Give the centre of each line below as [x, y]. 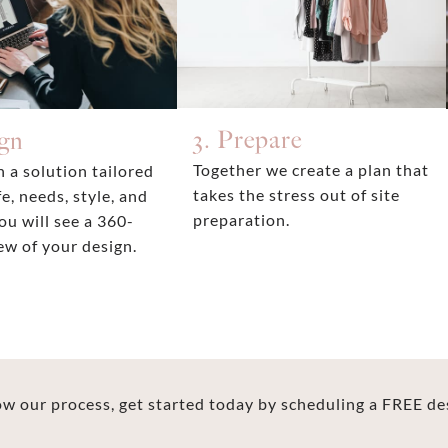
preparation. [242, 220]
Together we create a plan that [311, 170]
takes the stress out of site [297, 195]
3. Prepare [247, 141]
